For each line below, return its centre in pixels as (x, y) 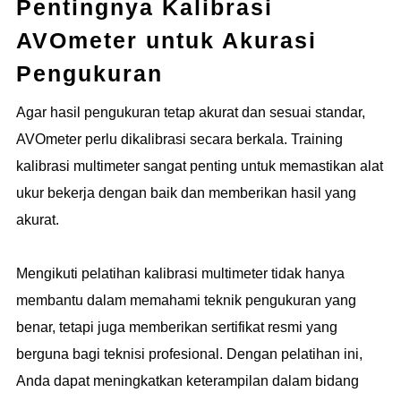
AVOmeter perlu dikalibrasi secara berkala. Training (179, 139)
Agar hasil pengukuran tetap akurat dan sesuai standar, (191, 112)
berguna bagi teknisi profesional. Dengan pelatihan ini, (189, 354)
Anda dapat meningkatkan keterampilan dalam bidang (188, 380)
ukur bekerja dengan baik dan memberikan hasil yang (186, 192)
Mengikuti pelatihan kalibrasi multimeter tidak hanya (180, 273)
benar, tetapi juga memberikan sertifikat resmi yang (177, 327)
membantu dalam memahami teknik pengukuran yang (186, 300)
